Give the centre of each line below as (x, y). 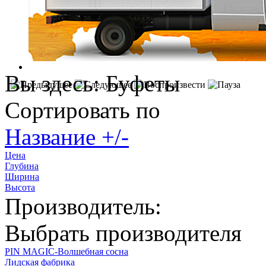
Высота (20, 187)
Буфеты (143, 83)
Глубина (22, 166)
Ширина (22, 176)
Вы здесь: (55, 83)
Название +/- (67, 137)
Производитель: (83, 206)
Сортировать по (83, 110)
